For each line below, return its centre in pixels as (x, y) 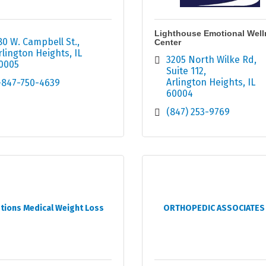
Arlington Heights (205, 83)
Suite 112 (185, 71)
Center (168, 42)
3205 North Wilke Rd (210, 60)
